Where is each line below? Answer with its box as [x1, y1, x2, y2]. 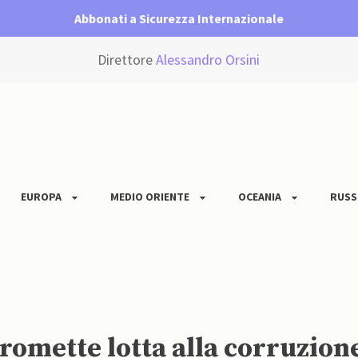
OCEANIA [238, 189, 281, 205]
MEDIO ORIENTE [110, 189, 189, 205]
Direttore [97, 50, 157, 70]
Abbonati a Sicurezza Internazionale [74, 10, 284, 26]
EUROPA [21, 189, 62, 205]
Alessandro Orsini [156, 50, 261, 70]
